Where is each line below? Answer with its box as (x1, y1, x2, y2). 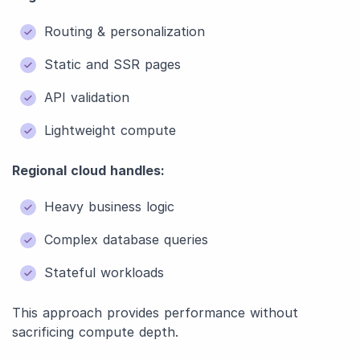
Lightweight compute (44, 122, 176, 138)
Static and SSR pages (44, 56, 181, 72)
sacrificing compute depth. (12, 324, 178, 340)
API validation (44, 89, 129, 105)
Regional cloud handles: (12, 162, 165, 178)
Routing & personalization (44, 23, 205, 39)
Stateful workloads (44, 264, 164, 280)
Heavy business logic (44, 198, 174, 215)
